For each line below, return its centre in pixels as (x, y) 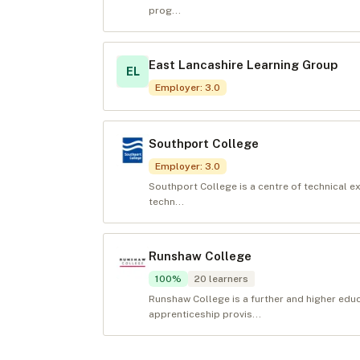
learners (227, 279)
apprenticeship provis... (205, 314)
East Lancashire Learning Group (243, 65)
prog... (165, 10)
